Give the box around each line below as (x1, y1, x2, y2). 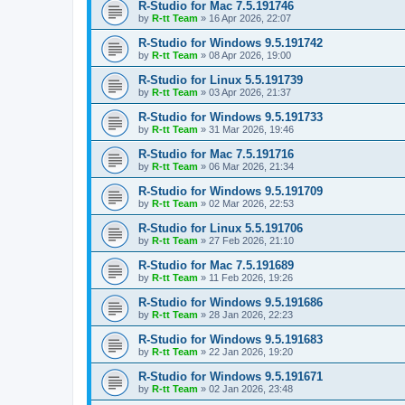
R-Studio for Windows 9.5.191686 (138, 295, 323, 309)
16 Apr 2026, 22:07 (209, 12, 291, 24)
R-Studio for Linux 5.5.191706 (138, 221, 303, 235)
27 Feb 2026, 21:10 (209, 234, 294, 246)
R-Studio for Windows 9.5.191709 (138, 184, 323, 198)
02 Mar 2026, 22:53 (209, 197, 294, 209)
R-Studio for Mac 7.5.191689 (138, 258, 294, 272)
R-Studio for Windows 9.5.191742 (138, 35, 323, 50)
